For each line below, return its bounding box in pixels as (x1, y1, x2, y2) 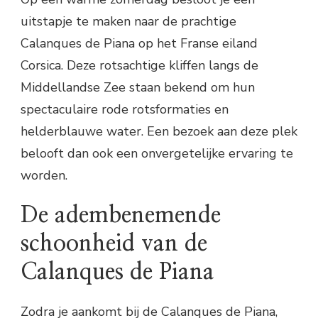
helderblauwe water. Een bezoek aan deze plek (21, 122, 297, 140)
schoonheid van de (21, 232, 207, 256)
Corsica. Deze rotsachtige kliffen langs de (21, 56, 258, 74)
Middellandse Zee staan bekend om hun (21, 78, 255, 96)
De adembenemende (21, 204, 221, 227)
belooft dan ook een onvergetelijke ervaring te (21, 144, 293, 162)
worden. (21, 166, 67, 184)
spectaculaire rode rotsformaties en (21, 100, 229, 118)
